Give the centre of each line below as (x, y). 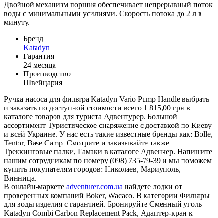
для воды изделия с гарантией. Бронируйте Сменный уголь (103, 204)
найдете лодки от (152, 186)
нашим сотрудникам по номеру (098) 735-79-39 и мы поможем (108, 160)
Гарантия (39, 56)
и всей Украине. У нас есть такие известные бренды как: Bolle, (108, 134)
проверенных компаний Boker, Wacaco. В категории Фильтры (107, 195)
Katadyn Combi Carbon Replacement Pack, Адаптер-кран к (98, 213)
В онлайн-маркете (35, 186)
